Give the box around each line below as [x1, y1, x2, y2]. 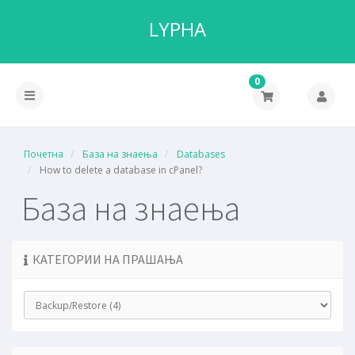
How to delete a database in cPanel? [37, 163, 202, 177]
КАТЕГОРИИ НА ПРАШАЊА [28, 251, 183, 267]
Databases [177, 147, 225, 161]
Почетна [24, 147, 63, 161]
